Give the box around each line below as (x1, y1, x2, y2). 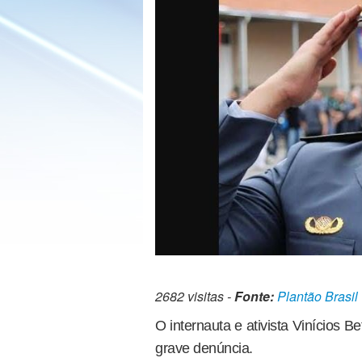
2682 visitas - (155, 286, 234, 305)
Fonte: (234, 286, 274, 305)
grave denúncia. (155, 339, 253, 356)
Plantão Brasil (277, 286, 358, 305)
